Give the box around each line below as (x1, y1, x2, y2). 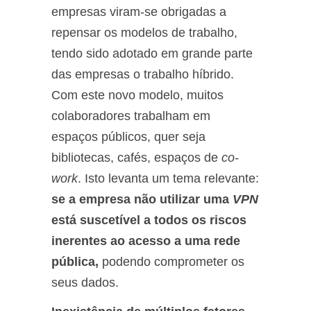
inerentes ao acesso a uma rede (51, 233, 240, 248)
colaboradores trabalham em (51, 108, 210, 123)
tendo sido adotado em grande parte (51, 46, 253, 60)
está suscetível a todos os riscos (51, 212, 246, 227)
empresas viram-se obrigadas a (51, 4, 226, 19)
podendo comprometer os (102, 254, 244, 269)
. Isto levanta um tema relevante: (78, 171, 259, 185)
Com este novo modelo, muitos (51, 87, 224, 102)
